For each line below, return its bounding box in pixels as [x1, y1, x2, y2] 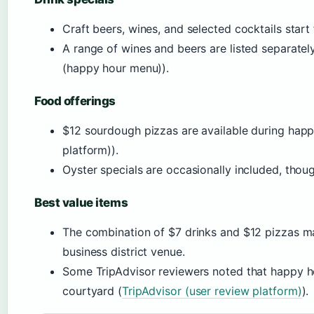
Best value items [34, 196, 128, 210]
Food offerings [34, 94, 116, 108]
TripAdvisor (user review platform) [121, 284, 302, 298]
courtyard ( [62, 284, 122, 298]
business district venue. [62, 245, 185, 259]
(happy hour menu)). [62, 61, 170, 75]
